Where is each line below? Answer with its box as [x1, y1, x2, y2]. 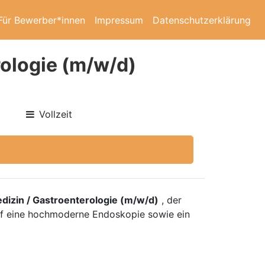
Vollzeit [39, 108, 73, 120]
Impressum [95, 14, 143, 26]
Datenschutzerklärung [153, 14, 251, 26]
